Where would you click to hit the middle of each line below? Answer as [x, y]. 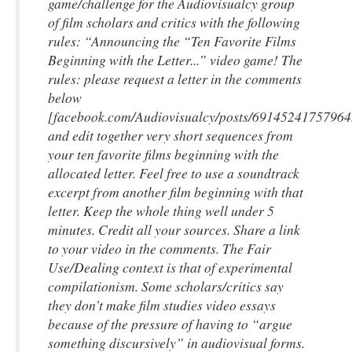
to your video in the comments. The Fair [159, 248]
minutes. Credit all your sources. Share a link [174, 229]
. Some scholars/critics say [209, 286]
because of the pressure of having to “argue [170, 324]
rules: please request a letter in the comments [175, 79]
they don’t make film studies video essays [162, 305]
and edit [72, 135]
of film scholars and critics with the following [174, 22]
